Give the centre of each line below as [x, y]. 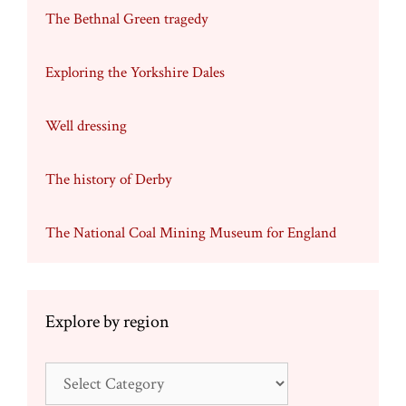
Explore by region [107, 322]
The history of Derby [109, 180]
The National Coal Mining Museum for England [191, 233]
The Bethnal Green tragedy [127, 19]
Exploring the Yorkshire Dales [135, 73]
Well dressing [86, 126]
